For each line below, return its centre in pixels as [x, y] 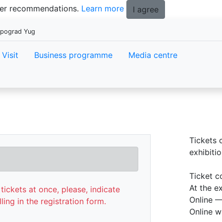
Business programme [73, 55]
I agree [146, 9]
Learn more [103, 9]
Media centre [153, 55]
